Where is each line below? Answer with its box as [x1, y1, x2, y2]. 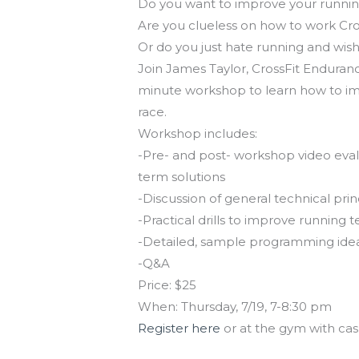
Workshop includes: [138, 126, 258, 142]
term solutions [138, 169, 226, 185]
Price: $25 [138, 277, 197, 293]
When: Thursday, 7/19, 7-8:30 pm [138, 299, 333, 315]
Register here [138, 321, 221, 337]
